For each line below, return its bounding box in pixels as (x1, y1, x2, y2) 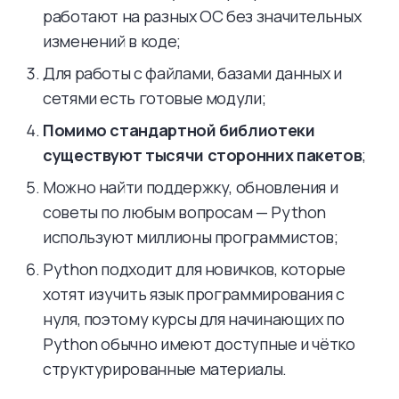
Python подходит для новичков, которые (43, 258, 346, 280)
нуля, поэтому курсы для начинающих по (43, 308, 345, 330)
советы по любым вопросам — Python (43, 201, 327, 223)
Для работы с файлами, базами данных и (43, 62, 342, 84)
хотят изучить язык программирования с (43, 283, 345, 305)
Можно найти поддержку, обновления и (43, 176, 338, 198)
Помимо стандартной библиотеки (43, 119, 315, 141)
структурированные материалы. (43, 358, 287, 379)
